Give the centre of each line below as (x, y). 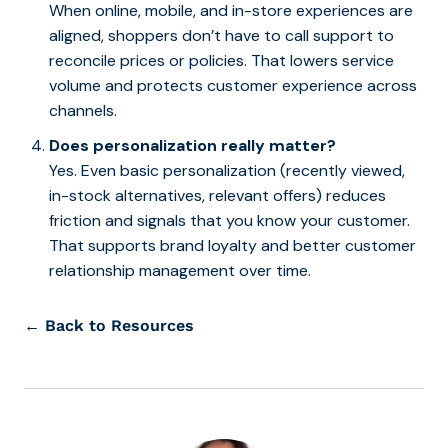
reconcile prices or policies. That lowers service (221, 60)
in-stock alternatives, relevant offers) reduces (217, 195)
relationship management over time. (180, 270)
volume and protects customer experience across (233, 85)
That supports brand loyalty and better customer (232, 245)
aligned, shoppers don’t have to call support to (221, 35)
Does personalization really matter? (192, 145)
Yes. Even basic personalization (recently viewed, (227, 170)
